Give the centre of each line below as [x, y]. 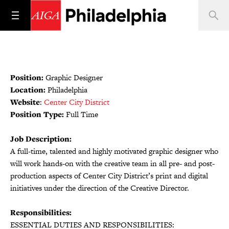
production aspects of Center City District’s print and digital [109, 176]
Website [25, 102]
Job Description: [41, 139]
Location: [29, 90]
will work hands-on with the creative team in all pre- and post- [112, 163]
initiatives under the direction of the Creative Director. [100, 188]
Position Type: [37, 114]
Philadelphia [67, 90]
